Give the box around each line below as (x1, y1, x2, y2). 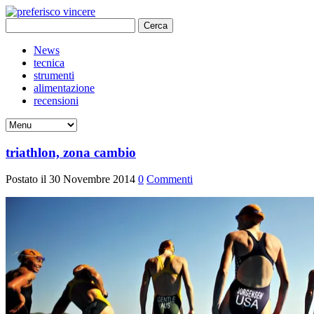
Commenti (146, 173, 193, 186)
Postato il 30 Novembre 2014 (6, 173, 138, 186)
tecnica (34, 57, 64, 69)
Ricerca (5, 18, 39, 29)
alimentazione (34, 82, 95, 94)
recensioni (34, 95, 78, 107)
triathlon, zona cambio (6, 144, 136, 160)
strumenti (34, 69, 74, 81)
